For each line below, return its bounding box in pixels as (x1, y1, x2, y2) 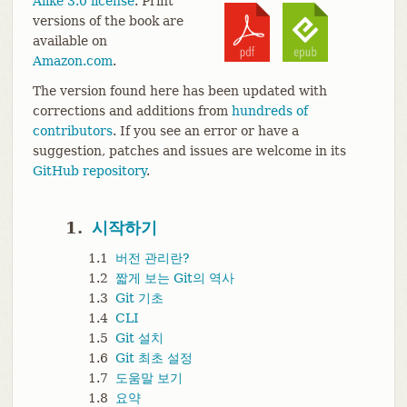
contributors (32, 124, 113, 139)
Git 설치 (114, 331, 164, 346)
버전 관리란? (114, 251, 190, 266)
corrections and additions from (32, 104, 232, 119)
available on (32, 34, 107, 49)
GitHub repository (32, 164, 146, 179)
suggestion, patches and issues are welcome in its (32, 144, 346, 159)
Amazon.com (32, 54, 113, 69)
